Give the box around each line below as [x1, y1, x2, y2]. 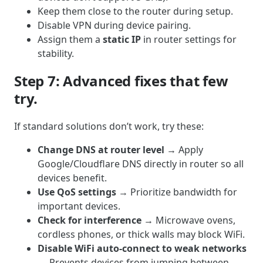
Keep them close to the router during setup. [38, 5, 233, 18]
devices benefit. [38, 171, 107, 185]
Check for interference [38, 214, 141, 227]
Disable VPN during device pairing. [38, 19, 191, 32]
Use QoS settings [38, 186, 116, 199]
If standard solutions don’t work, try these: [14, 120, 204, 133]
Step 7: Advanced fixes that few [14, 71, 228, 91]
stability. [38, 47, 74, 60]
